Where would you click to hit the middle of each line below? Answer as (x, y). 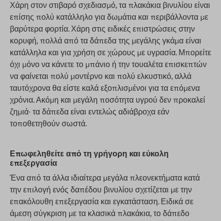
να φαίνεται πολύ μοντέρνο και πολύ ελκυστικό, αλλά (101, 76)
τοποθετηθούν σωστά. (48, 123)
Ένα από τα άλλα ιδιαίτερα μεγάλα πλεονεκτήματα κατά (105, 178)
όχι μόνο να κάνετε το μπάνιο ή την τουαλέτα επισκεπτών (108, 64)
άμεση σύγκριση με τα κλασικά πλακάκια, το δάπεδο (100, 213)
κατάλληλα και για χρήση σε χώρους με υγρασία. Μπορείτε (110, 52)
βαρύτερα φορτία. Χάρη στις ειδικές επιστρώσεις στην (102, 29)
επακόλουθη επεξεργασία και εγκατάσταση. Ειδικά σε (102, 201)
